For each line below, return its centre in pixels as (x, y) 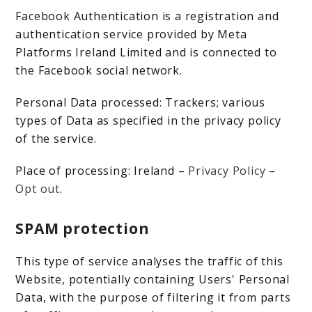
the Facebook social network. (99, 70)
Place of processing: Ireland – (102, 171)
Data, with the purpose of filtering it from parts (153, 297)
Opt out (38, 189)
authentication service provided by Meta (131, 34)
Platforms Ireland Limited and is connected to (146, 52)
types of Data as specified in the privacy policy (148, 120)
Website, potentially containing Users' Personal (153, 279)
